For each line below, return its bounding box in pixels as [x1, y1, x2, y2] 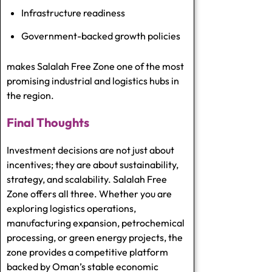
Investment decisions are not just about [7, 143, 174, 156]
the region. [7, 89, 54, 101]
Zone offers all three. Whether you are [7, 187, 172, 200]
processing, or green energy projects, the [7, 231, 183, 243]
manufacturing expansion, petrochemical [7, 216, 185, 229]
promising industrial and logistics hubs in [7, 74, 179, 87]
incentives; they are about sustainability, [7, 158, 178, 171]
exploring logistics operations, [7, 202, 136, 214]
